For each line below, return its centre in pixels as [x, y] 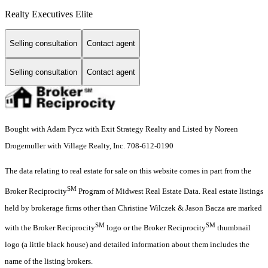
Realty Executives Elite [49, 14]
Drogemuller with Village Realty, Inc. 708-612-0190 [89, 146]
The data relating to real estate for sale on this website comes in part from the [128, 171]
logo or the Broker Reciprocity [155, 228]
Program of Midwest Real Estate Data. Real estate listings [170, 191]
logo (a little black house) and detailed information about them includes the [127, 245]
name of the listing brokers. [49, 261]
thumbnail [233, 228]
